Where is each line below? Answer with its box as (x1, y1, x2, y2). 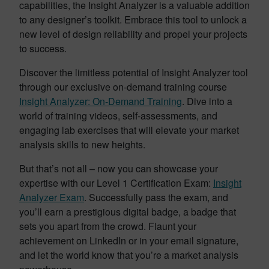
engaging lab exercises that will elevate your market (19, 123, 239, 137)
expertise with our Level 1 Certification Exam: (19, 176, 213, 190)
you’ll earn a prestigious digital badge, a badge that (19, 205, 236, 219)
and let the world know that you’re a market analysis (19, 248, 238, 262)
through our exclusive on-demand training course (19, 80, 227, 94)
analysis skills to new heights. (19, 138, 145, 151)
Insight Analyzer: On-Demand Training (19, 94, 182, 108)
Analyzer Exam (19, 190, 84, 204)
